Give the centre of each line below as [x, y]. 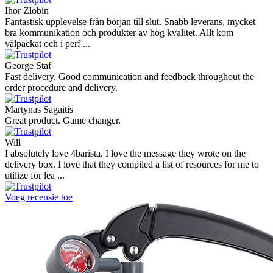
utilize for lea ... [35, 175]
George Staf [28, 66]
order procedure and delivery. [61, 88]
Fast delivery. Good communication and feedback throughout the [129, 77]
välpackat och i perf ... [48, 44]
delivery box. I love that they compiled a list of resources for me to [132, 165]
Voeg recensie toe [39, 197]
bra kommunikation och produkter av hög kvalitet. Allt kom [119, 33]
